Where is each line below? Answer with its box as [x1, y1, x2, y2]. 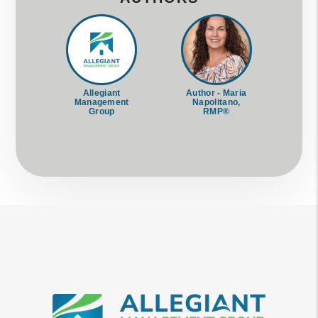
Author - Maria [186, 87, 247, 98]
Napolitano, [192, 97, 241, 107]
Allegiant [82, 87, 121, 98]
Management [74, 97, 129, 107]
